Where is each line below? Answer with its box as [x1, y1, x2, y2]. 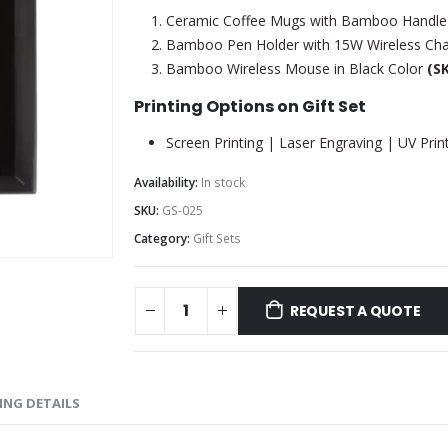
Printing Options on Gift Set [134, 95, 366, 119]
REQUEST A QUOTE [289, 300, 421, 321]
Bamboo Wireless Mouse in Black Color [166, 59, 427, 79]
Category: [134, 230, 193, 248]
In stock [201, 174, 245, 192]
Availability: [134, 174, 201, 192]
